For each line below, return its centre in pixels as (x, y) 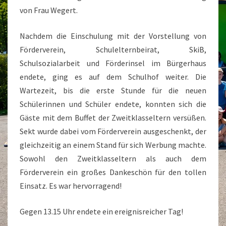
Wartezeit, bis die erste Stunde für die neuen (113, 90)
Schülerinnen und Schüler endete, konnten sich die (113, 104)
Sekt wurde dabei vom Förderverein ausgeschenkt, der (113, 131)
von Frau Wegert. (49, 10)
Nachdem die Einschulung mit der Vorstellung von (113, 36)
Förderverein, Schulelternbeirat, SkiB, (113, 49)
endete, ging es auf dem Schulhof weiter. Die (113, 77)
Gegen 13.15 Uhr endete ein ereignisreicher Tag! (102, 211)
